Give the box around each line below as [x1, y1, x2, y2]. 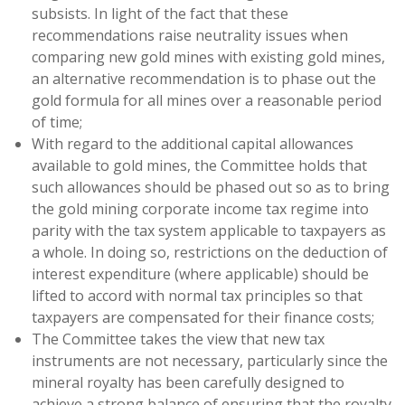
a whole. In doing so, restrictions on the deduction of [32, 242, 388, 262]
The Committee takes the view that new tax [32, 329, 325, 349]
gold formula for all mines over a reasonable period [32, 90, 381, 110]
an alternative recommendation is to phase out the [32, 69, 376, 89]
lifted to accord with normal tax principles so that [32, 286, 363, 306]
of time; [32, 112, 82, 132]
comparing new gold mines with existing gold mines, [32, 47, 385, 67]
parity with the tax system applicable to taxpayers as [32, 221, 386, 240]
